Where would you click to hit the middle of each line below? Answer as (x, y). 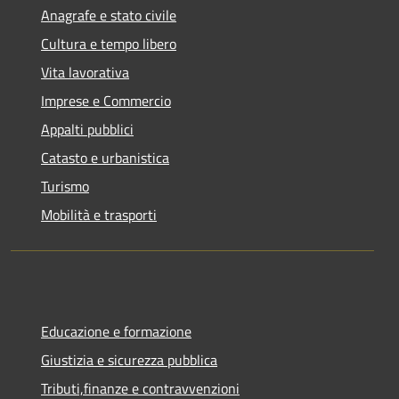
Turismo (65, 186)
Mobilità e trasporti (99, 214)
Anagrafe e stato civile (109, 15)
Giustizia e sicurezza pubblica (129, 359)
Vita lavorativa (85, 72)
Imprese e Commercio (106, 100)
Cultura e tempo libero (109, 43)
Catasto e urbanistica (105, 157)
